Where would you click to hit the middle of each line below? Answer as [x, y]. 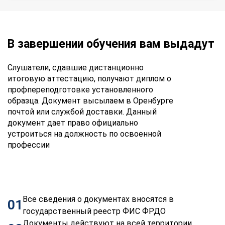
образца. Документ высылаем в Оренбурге [90, 100]
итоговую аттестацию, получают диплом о [89, 78]
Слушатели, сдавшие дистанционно [76, 67]
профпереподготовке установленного [80, 89]
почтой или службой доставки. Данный [82, 111]
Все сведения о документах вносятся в [98, 199]
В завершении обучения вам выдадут [111, 44]
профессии [29, 145]
